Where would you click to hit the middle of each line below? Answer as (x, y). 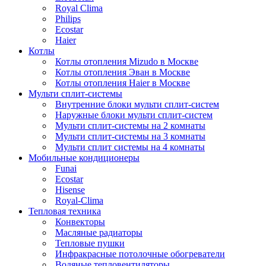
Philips (68, 18)
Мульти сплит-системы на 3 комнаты (130, 136)
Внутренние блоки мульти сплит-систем (137, 104)
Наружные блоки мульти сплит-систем (134, 115)
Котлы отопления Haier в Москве (123, 83)
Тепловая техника (65, 211)
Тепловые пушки (90, 243)
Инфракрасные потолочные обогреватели (140, 254)
